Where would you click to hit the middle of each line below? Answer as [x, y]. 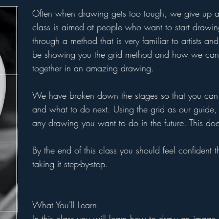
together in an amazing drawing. [93, 68]
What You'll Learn [65, 205]
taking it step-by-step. [70, 164]
